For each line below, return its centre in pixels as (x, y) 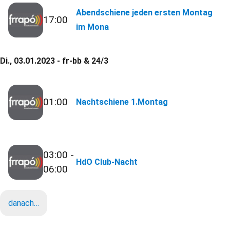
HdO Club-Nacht (107, 162)
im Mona (93, 27)
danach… (24, 203)
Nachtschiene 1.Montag (122, 102)
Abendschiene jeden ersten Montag (145, 13)
